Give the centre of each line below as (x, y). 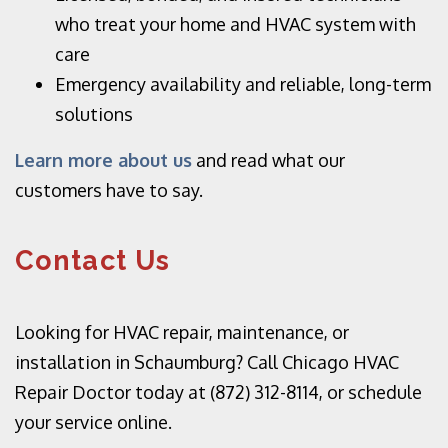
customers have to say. (109, 190)
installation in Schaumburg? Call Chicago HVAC (207, 362)
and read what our (270, 160)
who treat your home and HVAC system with (235, 24)
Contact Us (93, 260)
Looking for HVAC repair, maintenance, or (182, 332)
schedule (385, 392)
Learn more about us (103, 160)
